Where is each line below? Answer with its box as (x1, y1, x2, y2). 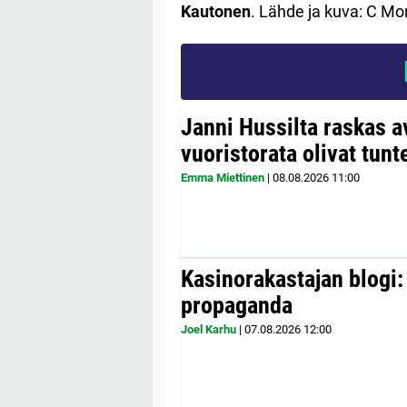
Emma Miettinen (181, 170, 264, 184)
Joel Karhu (181, 322, 236, 336)
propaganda (181, 291, 293, 319)
